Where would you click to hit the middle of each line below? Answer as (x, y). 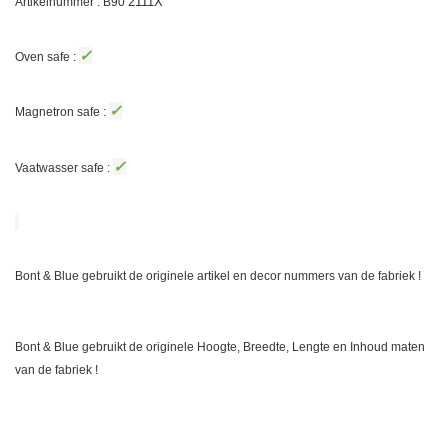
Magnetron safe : (62, 112)
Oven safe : (47, 56)
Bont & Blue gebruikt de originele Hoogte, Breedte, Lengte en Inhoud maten (220, 347)
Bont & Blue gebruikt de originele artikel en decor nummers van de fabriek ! (218, 275)
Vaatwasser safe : (64, 167)
